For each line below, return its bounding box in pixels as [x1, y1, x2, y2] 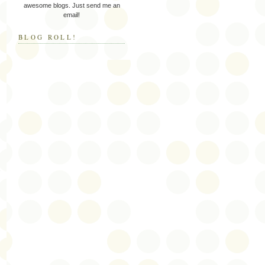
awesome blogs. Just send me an [23, 1, 120, 9]
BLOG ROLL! [18, 32, 77, 41]
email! [63, 11, 80, 18]
